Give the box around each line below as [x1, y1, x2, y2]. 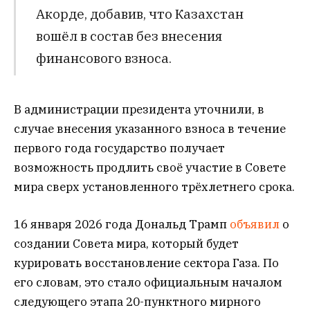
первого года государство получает [14, 140, 225, 156]
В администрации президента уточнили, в [14, 102, 264, 118]
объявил [230, 217, 282, 232]
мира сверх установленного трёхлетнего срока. [14, 179, 295, 195]
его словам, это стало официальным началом [14, 275, 282, 291]
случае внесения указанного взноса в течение [14, 121, 286, 137]
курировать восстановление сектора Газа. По [14, 255, 279, 271]
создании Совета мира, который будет [14, 236, 239, 252]
